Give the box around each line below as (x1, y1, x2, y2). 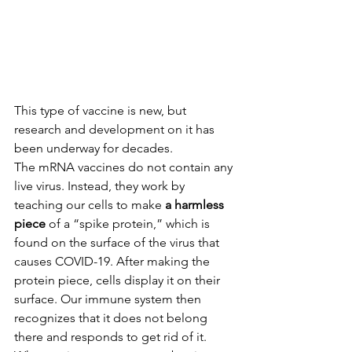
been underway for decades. (14, 140, 173, 156)
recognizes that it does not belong (14, 310, 211, 325)
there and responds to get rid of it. (14, 328, 210, 344)
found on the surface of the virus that (14, 234, 222, 250)
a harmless (165, 196, 227, 212)
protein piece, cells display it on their (14, 272, 223, 288)
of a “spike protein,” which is (46, 215, 213, 231)
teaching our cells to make (14, 196, 165, 212)
